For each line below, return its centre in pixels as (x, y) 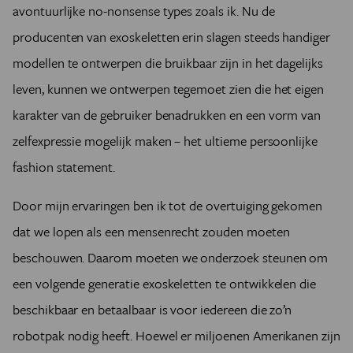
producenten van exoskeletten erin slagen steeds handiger (171, 37)
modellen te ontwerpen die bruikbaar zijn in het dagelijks (168, 63)
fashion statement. (64, 167)
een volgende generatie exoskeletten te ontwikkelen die (165, 284)
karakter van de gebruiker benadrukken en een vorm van (167, 115)
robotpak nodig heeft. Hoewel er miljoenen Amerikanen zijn (176, 336)
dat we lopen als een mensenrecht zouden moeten (151, 232)
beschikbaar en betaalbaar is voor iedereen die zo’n (152, 310)
